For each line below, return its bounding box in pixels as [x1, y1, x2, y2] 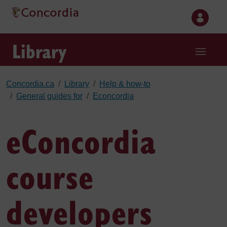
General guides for [16, 92, 83, 100]
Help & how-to [99, 80, 150, 88]
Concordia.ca [6, 80, 54, 88]
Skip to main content [6, 5, 79, 14]
